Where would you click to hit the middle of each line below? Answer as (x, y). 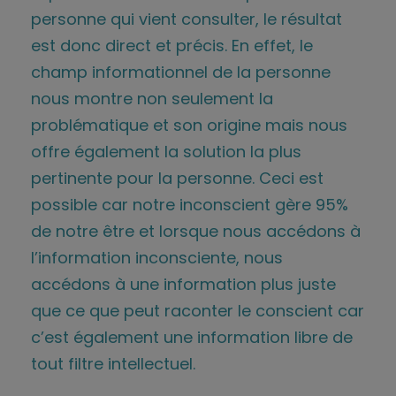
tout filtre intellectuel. (113, 363)
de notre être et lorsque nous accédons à (196, 231)
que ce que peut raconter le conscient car (198, 310)
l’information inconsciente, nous (157, 257)
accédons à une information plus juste (183, 284)
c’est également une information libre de (192, 337)
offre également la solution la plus (166, 151)
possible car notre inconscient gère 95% (190, 204)
